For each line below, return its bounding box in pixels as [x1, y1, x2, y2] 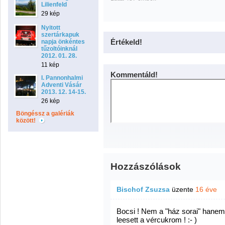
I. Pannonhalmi [41, 74, 83, 81]
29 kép [41, 10, 60, 17]
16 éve [195, 185, 217, 193]
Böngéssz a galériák [16, 110, 74, 117]
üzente [170, 185, 195, 193]
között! [16, 117, 37, 124]
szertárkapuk [41, 31, 79, 38]
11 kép [41, 61, 59, 68]
